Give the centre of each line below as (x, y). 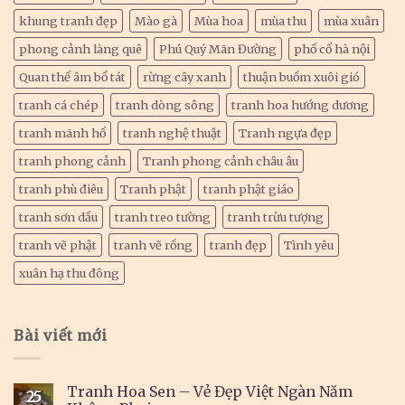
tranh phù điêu (61, 189)
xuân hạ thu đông (69, 273)
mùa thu (283, 21)
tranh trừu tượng (276, 217)
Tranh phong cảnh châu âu (221, 161)
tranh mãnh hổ (62, 133)
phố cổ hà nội (332, 49)
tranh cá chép (59, 105)
